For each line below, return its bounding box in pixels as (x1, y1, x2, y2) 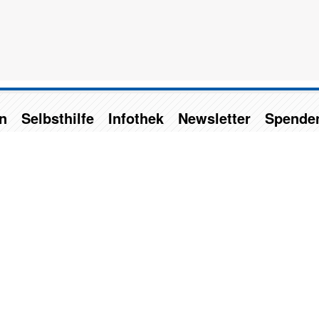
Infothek (108, 107, 164, 128)
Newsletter (177, 107, 251, 128)
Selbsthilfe (21, 107, 94, 128)
